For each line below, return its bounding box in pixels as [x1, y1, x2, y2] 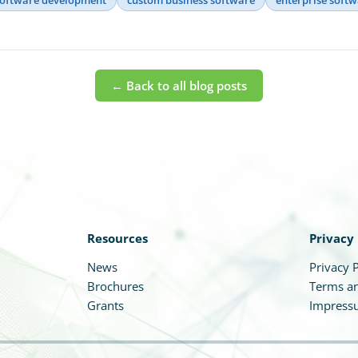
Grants [86, 296, 124, 313]
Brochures [86, 277, 144, 294]
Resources [86, 229, 148, 246]
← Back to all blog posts [111, 77, 247, 93]
